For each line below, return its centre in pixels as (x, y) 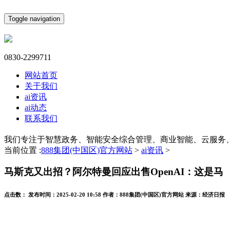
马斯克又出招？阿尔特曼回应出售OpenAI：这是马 (114, 172)
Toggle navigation (34, 19)
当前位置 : (23, 150)
